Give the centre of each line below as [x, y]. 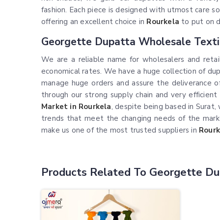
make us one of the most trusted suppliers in [120, 130]
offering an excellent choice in [94, 22]
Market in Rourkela [76, 107]
